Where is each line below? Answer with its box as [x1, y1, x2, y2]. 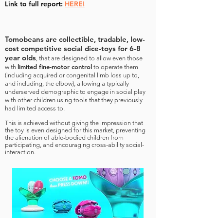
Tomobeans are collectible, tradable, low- [5, 35, 145, 44]
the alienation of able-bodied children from [5, 134, 124, 141]
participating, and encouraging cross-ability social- [5, 141, 144, 148]
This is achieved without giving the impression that [5, 119, 143, 127]
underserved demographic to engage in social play [5, 88, 145, 95]
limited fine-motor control [18, 63, 92, 71]
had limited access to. [5, 105, 65, 112]
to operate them [92, 63, 138, 71]
